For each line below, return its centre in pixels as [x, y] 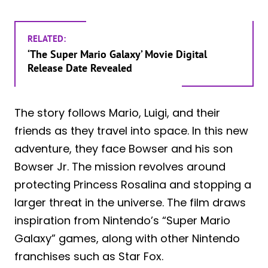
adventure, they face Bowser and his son [124, 148]
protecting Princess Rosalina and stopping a [133, 184]
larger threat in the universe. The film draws [130, 202]
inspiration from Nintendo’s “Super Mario [122, 220]
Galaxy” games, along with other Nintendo [127, 238]
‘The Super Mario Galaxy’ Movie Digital [117, 54]
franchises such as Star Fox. [89, 256]
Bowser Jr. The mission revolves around [120, 166]
